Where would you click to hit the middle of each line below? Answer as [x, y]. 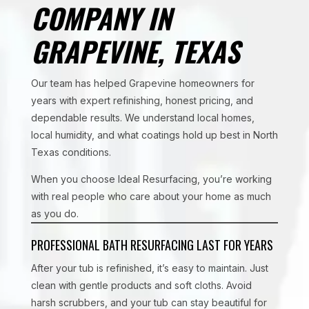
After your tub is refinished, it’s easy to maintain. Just [149, 268]
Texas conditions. [71, 152]
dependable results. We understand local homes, [142, 118]
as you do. [54, 213]
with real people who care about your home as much [151, 196]
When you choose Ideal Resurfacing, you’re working [151, 179]
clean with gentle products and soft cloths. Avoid [141, 285]
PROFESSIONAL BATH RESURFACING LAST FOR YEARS [152, 245]
